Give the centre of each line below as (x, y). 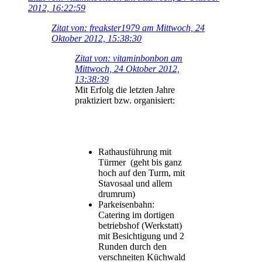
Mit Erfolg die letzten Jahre (125, 89)
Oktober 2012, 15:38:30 (96, 38)
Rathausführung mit (135, 151)
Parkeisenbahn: (126, 204)
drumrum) (117, 194)
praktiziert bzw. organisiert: (125, 100)
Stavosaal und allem (135, 183)
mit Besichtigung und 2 (141, 236)
